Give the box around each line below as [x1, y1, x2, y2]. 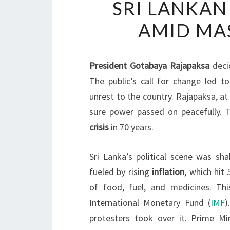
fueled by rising [89, 166, 152, 178]
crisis [89, 121, 109, 133]
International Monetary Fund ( [89, 197, 211, 208]
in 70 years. [109, 121, 154, 133]
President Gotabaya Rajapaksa [89, 60, 209, 71]
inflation [152, 166, 185, 178]
